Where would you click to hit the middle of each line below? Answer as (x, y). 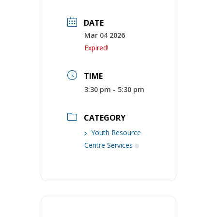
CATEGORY (105, 118)
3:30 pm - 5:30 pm (114, 89)
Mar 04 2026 (105, 35)
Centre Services (108, 145)
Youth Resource (116, 132)
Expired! (96, 48)
